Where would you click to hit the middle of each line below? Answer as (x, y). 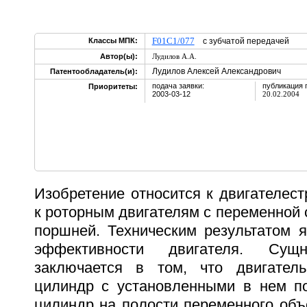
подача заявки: (178, 86)
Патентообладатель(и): (94, 71)
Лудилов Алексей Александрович (216, 71)
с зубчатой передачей (242, 41)
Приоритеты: (113, 86)
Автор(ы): (119, 56)
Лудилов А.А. (174, 56)
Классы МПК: (113, 40)
